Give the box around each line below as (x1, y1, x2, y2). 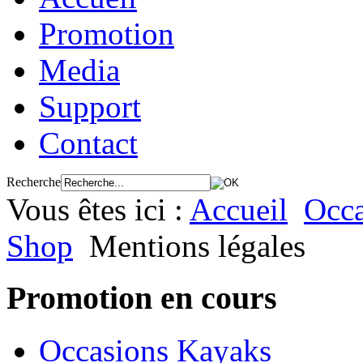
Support (39, 88, 141, 124)
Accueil (190, 191, 288, 227)
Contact (39, 125, 138, 160)
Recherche (6, 174, 61, 189)
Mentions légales (89, 228, 305, 263)
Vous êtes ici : (6, 191, 190, 227)
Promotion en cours (6, 280, 277, 317)
